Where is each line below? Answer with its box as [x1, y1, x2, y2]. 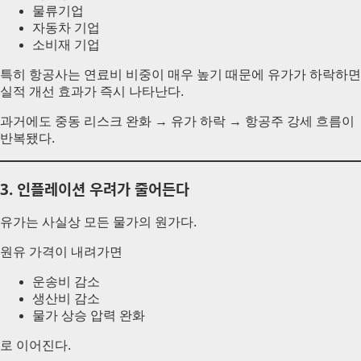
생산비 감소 [32, 291, 100, 305]
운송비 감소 [32, 274, 100, 288]
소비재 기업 [32, 38, 100, 52]
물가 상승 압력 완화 [32, 308, 145, 322]
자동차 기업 [32, 21, 100, 35]
